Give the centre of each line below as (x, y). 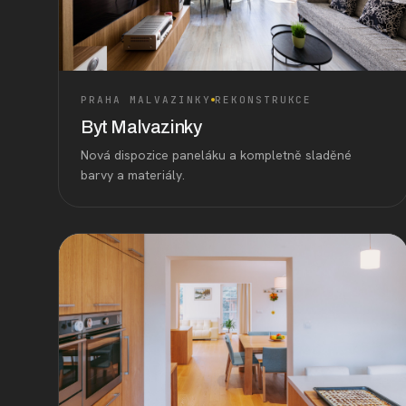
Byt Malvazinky (141, 126)
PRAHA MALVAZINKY (146, 99)
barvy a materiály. (133, 174)
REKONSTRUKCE (263, 99)
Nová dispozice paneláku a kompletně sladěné (216, 155)
